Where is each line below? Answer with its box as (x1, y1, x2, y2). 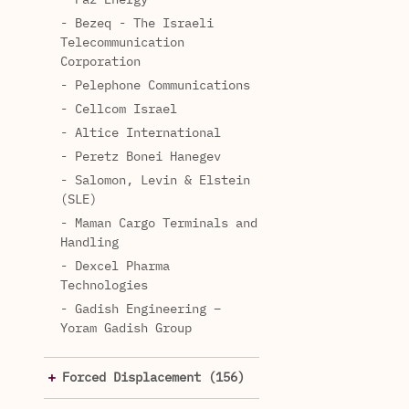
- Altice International (60, 126, 221, 140)
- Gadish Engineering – (60, 302, 221, 316)
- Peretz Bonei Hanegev (60, 150, 221, 163)
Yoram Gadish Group (60, 321, 192, 335)
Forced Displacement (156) (62, 371, 245, 384)
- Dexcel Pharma (60, 259, 170, 273)
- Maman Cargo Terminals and (60, 216, 257, 230)
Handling (60, 236, 119, 249)
